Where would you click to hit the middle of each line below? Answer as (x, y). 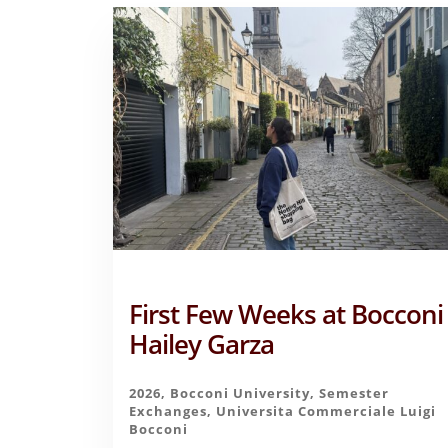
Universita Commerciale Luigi (326, 411)
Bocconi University (240, 393)
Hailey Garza (202, 345)
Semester (354, 393)
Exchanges (168, 411)
